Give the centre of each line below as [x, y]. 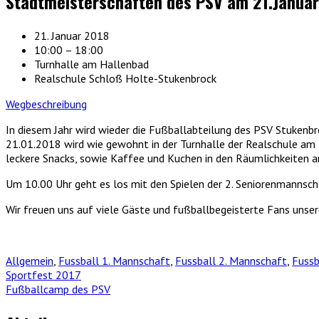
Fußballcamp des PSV [58, 289]
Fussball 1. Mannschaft [114, 260]
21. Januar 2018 [72, 35]
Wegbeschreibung [46, 104]
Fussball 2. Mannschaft [231, 260]
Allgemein [30, 260]
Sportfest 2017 [43, 274]
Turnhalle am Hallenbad [91, 64]
